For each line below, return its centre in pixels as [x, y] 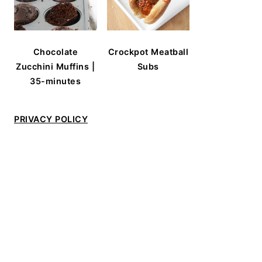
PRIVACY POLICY [51, 119]
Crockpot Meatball [148, 52]
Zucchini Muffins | [56, 66]
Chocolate [55, 52]
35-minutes [56, 81]
